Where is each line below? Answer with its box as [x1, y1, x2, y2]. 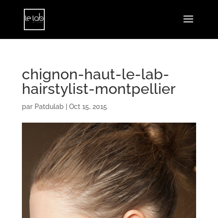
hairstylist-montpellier [21, 80, 176, 97]
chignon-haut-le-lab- [21, 66, 169, 83]
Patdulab [34, 103, 64, 110]
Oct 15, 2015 [69, 103, 107, 110]
